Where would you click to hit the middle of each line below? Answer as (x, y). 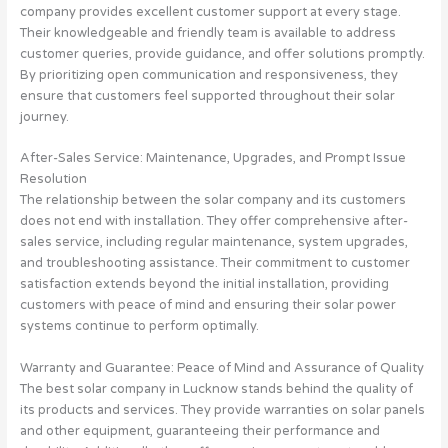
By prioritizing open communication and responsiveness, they (208, 74)
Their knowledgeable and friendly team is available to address (207, 32)
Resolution (53, 179)
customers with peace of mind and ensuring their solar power (207, 305)
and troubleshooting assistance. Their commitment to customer (214, 263)
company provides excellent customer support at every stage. (210, 11)
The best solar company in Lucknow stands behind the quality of (216, 388)
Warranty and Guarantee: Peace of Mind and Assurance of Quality (221, 367)
